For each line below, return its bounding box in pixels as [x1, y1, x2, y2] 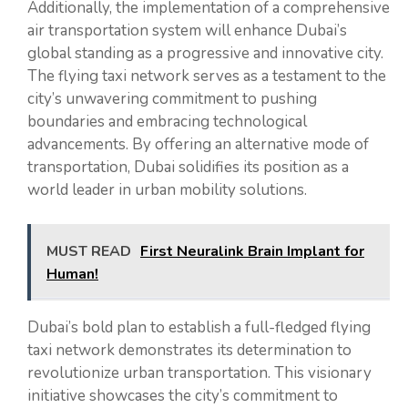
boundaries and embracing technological [27, 110, 307, 132]
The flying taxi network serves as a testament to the [27, 65, 386, 87]
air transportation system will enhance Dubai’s [27, 19, 347, 41]
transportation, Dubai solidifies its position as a [27, 156, 349, 178]
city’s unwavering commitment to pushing [27, 87, 317, 109]
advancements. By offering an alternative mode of [27, 133, 369, 155]
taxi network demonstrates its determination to [27, 340, 352, 362]
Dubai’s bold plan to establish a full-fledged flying [27, 317, 371, 339]
